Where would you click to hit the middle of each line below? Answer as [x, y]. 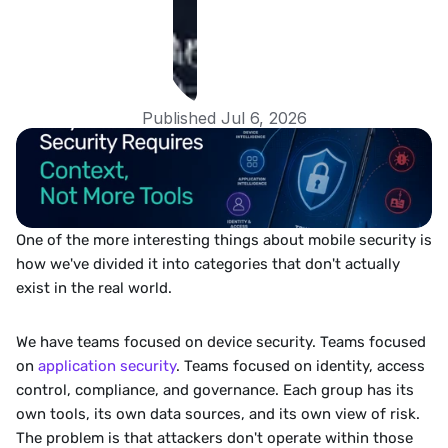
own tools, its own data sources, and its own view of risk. [218, 414]
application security [107, 366]
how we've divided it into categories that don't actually [208, 264]
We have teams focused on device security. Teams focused [221, 342]
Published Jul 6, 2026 [224, 118]
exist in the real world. [94, 288]
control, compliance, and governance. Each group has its [215, 390]
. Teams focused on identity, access [300, 366]
